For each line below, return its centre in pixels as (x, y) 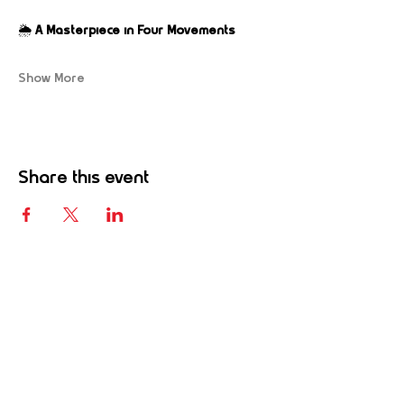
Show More (51, 79)
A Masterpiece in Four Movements (135, 31)
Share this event (83, 179)
